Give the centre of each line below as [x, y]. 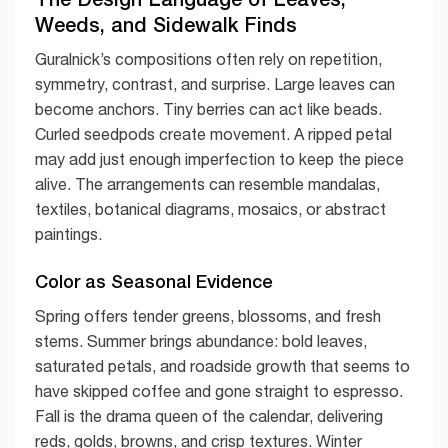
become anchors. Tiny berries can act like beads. [208, 108]
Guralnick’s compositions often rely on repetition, [208, 58]
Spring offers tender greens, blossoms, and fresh [208, 316]
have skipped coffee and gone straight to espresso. [219, 391]
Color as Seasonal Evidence [154, 281]
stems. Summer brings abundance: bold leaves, [201, 341]
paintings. [68, 233]
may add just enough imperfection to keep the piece [219, 158]
